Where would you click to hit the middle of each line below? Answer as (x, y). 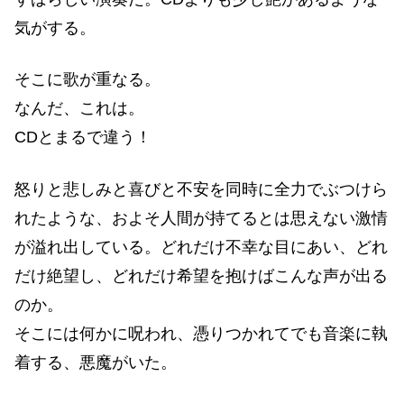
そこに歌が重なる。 (87, 80)
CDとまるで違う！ (83, 138)
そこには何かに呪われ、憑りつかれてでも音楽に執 (201, 333)
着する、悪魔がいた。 (96, 362)
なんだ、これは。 (79, 109)
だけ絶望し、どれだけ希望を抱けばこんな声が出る (201, 275)
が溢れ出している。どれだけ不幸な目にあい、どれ (201, 247)
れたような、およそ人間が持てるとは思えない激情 (201, 218)
